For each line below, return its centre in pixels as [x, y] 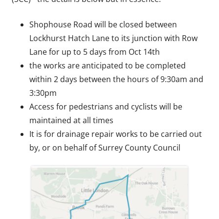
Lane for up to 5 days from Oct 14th [95, 52]
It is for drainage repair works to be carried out [116, 134]
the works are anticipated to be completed [108, 66]
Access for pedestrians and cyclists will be [106, 107]
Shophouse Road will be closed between [103, 24]
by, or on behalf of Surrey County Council [105, 148]
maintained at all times [71, 120]
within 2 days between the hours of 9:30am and [116, 79]
